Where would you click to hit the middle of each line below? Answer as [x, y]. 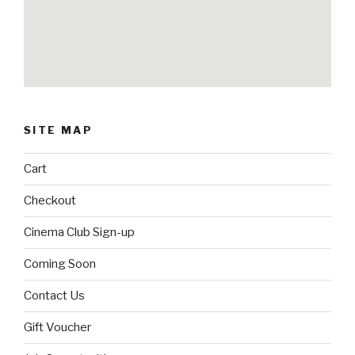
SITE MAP [58, 130]
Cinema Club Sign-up [79, 233]
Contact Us [54, 296]
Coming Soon [60, 264]
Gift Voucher [57, 328]
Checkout [50, 201]
